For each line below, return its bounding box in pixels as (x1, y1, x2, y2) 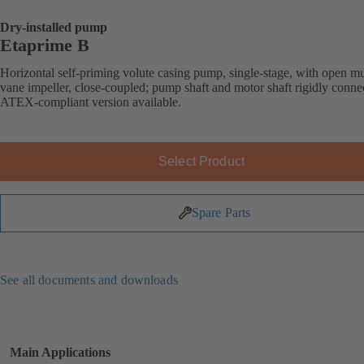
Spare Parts (191, 206, 251, 220)
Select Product (158, 154, 245, 168)
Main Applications (10, 344, 110, 359)
